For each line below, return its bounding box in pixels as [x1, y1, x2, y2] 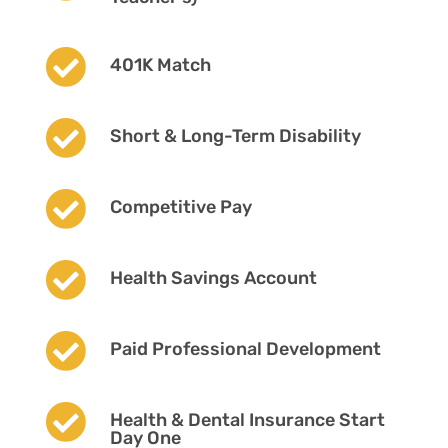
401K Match [109, 53, 211, 76]
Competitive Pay [109, 195, 252, 218]
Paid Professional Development [109, 337, 381, 360]
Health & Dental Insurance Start [109, 408, 385, 431]
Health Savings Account [109, 266, 317, 289]
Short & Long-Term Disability [109, 124, 361, 147]
